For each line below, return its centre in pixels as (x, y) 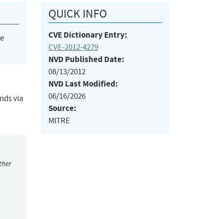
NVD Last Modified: (83, 84)
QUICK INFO (77, 14)
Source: (62, 109)
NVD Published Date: (86, 60)
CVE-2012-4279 (73, 47)
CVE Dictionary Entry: (88, 35)
